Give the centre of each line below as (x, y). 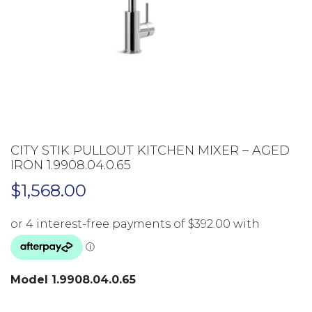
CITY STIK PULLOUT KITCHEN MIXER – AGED (150, 150)
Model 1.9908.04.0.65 (73, 280)
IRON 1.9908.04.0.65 (71, 165)
